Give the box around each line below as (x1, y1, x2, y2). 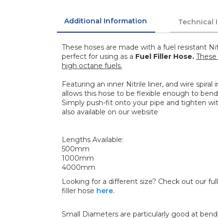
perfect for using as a (62, 52, 135, 61)
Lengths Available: (62, 135, 124, 145)
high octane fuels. (62, 61, 122, 71)
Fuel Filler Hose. (135, 52, 194, 61)
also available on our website (62, 108, 158, 117)
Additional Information (64, 17, 147, 26)
